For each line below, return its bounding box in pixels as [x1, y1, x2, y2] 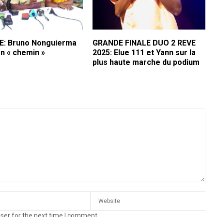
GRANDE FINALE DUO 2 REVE [92, 38, 196, 47]
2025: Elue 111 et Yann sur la [92, 47, 196, 57]
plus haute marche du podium [92, 57, 200, 67]
